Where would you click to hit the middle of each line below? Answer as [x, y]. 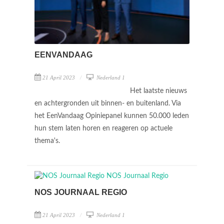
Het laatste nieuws [158, 91]
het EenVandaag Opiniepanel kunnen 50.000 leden [112, 116]
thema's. [48, 141]
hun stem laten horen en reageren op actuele [103, 128]
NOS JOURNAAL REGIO [81, 192]
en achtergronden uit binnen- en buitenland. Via [108, 103]
